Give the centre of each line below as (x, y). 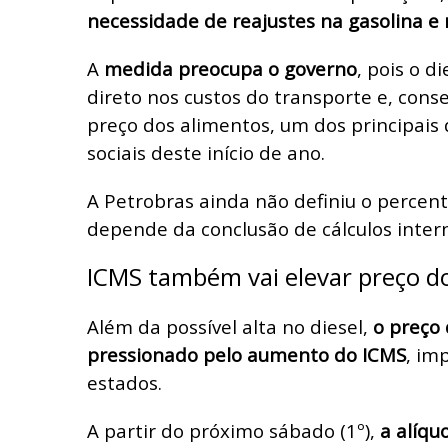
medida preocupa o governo (230, 68)
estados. (124, 382)
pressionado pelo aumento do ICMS (246, 354)
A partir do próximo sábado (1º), (233, 430)
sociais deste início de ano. (206, 152)
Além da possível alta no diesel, (227, 326)
